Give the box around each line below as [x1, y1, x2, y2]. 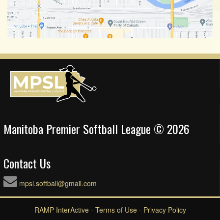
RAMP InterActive [34, 204, 89, 215]
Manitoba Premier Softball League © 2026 [3, 119, 190, 137]
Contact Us [3, 154, 51, 172]
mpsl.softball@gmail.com [19, 178, 97, 188]
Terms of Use [95, 204, 137, 215]
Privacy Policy [143, 204, 186, 215]
